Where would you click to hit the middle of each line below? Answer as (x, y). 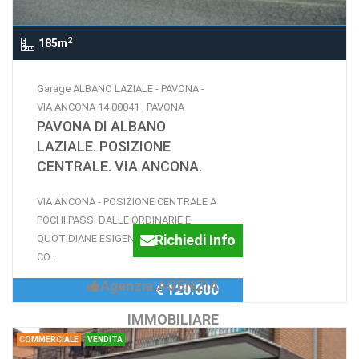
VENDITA (105, 339)
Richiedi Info (196, 240)
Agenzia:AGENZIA (160, 286)
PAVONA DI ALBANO (101, 126)
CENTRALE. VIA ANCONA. (119, 166)
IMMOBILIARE (173, 319)
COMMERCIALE (49, 339)
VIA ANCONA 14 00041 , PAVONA (111, 107)
